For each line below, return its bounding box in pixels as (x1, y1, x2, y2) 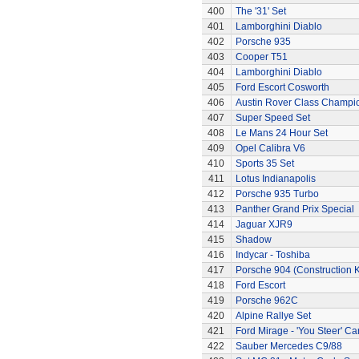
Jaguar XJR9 (235, 219, 292, 230)
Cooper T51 (235, 51, 288, 63)
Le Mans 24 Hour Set (235, 127, 328, 139)
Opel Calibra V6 (235, 143, 305, 154)
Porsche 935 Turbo (235, 188, 319, 200)
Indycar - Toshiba (235, 249, 310, 260)
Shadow (235, 234, 272, 245)
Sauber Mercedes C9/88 (235, 341, 342, 352)
